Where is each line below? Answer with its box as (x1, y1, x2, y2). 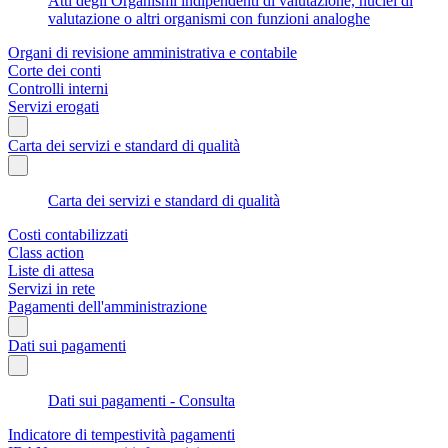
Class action (8, 243, 84, 261)
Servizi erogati (8, 97, 99, 115)
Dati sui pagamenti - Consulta (48, 391, 235, 409)
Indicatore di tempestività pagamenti (8, 425, 235, 443)
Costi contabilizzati (8, 225, 128, 243)
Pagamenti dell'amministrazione (8, 297, 207, 315)
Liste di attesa (8, 261, 94, 279)
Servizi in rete (8, 279, 95, 297)
